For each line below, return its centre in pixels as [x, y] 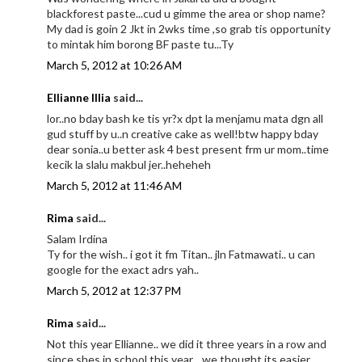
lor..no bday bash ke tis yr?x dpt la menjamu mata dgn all [185, 119]
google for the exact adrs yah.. [123, 270]
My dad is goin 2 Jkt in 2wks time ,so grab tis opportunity [189, 29]
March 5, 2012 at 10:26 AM [115, 65]
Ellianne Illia [79, 98]
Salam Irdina [78, 239]
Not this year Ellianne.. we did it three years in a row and [187, 344]
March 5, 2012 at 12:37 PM [114, 291]
